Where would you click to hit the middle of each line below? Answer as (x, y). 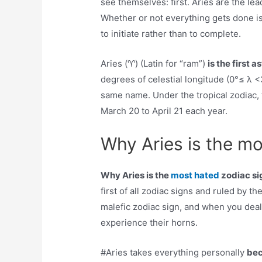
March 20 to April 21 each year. (164, 111)
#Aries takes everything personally (174, 253)
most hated (196, 175)
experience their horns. (149, 223)
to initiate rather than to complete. (171, 34)
